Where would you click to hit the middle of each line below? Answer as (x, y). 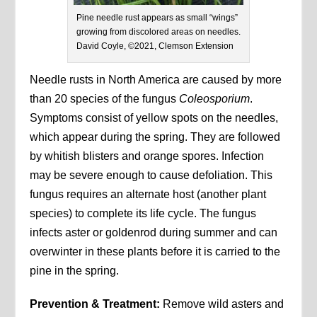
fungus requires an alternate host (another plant (148, 195)
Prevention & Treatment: (95, 304)
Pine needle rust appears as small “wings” (157, 18)
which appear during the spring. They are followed (155, 137)
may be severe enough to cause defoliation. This (151, 175)
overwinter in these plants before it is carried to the (155, 252)
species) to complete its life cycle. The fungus (143, 214)
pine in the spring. (75, 271)
